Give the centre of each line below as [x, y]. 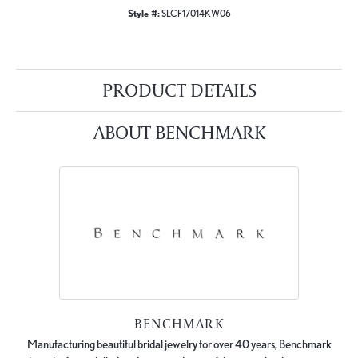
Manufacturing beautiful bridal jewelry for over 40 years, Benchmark [179, 344]
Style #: [143, 13]
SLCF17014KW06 [196, 13]
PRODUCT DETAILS [179, 89]
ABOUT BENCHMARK [179, 132]
